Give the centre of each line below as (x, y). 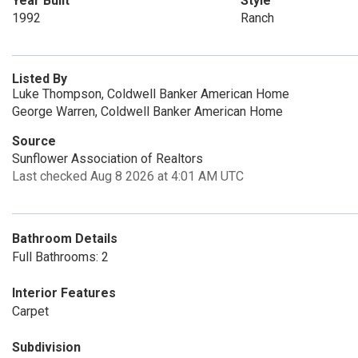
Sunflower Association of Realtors (107, 159)
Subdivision (46, 347)
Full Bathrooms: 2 (60, 257)
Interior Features (64, 293)
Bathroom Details (65, 239)
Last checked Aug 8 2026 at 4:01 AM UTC (128, 176)
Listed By (40, 79)
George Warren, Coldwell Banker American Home (147, 111)
